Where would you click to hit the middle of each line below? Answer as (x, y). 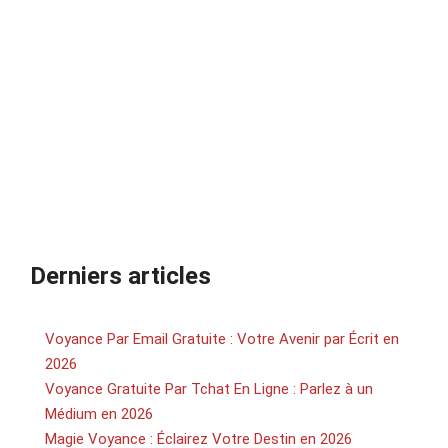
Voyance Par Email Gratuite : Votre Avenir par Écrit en (222, 338)
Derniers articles (120, 275)
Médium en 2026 (99, 413)
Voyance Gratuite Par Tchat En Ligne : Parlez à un (209, 388)
